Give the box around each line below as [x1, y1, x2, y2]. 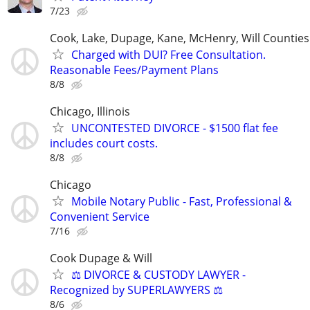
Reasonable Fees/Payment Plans [50, 62, 219, 77]
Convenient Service [50, 209, 149, 225]
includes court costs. [50, 136, 158, 151]
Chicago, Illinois [50, 104, 130, 119]
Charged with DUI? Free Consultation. [71, 46, 266, 62]
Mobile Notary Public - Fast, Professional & [71, 194, 292, 210]
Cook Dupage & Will [50, 250, 152, 266]
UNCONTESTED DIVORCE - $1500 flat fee [71, 120, 278, 136]
